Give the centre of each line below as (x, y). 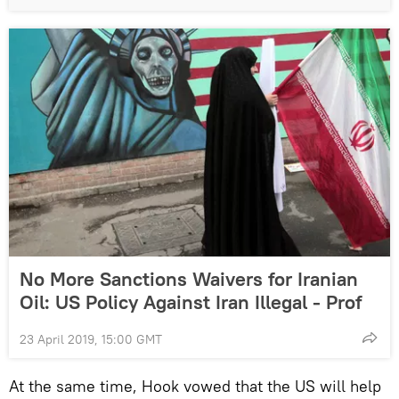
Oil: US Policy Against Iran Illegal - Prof (191, 302)
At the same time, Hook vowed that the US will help (195, 387)
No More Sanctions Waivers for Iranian (189, 279)
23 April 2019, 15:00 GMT (91, 340)
